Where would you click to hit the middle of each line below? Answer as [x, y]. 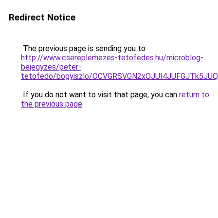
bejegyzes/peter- [51, 67]
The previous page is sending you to [83, 48]
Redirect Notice [42, 17]
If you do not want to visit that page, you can [100, 95]
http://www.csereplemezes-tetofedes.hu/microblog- [112, 58]
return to [194, 95]
